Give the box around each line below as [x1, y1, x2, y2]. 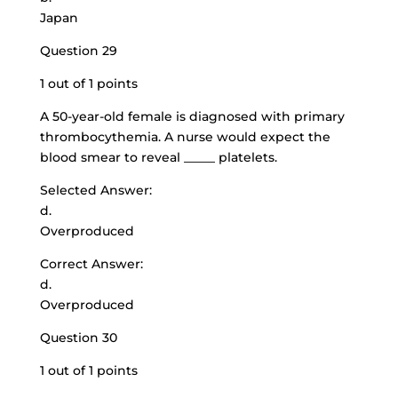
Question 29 [39, 43, 117, 59]
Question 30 [39, 330, 117, 346]
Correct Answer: [39, 256, 143, 272]
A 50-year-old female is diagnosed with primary [39, 108, 345, 124]
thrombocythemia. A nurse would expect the [39, 129, 330, 145]
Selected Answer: [39, 182, 152, 198]
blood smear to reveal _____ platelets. [39, 149, 277, 165]
